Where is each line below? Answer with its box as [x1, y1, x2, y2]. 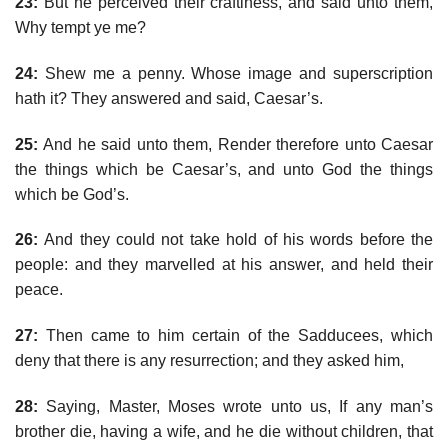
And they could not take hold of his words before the [38, 231, 433, 249]
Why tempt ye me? [15, 18, 146, 36]
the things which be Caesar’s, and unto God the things [15, 160, 433, 178]
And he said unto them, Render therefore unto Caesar [38, 135, 433, 153]
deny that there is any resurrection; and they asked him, [15, 352, 404, 370]
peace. [15, 281, 63, 299]
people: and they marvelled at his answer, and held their [15, 256, 433, 274]
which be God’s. [15, 185, 129, 203]
